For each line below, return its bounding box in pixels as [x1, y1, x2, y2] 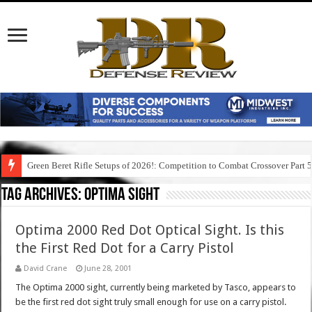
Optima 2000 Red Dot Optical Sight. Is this [15, 221, 285, 239]
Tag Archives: [1, 186, 85, 205]
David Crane [24, 264, 68, 274]
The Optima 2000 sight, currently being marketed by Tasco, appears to [15, 282, 297, 293]
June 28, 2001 [84, 264, 132, 274]
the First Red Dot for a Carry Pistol [15, 240, 235, 257]
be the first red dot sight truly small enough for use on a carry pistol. [15, 297, 287, 308]
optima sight [84, 186, 160, 205]
